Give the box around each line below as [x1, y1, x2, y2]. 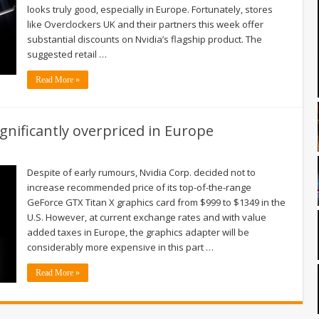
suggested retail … [27, 47, 107, 61]
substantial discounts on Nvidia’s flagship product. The [27, 32, 262, 46]
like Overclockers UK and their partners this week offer [27, 17, 263, 31]
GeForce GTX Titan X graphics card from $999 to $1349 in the [27, 195, 286, 209]
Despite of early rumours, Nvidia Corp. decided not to [27, 165, 256, 179]
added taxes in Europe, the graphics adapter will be [27, 225, 249, 239]
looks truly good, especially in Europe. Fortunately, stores [27, 2, 273, 16]
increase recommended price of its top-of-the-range [27, 180, 251, 194]
